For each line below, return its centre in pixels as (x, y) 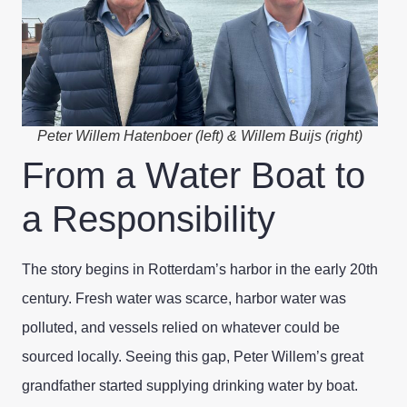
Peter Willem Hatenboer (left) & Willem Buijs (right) (200, 135)
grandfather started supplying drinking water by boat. (190, 385)
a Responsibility (149, 218)
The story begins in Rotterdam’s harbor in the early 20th (200, 269)
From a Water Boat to (194, 175)
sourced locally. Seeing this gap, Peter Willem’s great (193, 356)
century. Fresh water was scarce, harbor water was (184, 298)
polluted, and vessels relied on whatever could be (181, 327)
